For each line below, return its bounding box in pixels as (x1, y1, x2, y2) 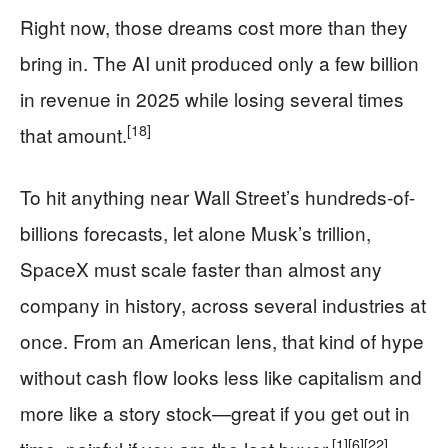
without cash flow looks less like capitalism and (20, 363, 422, 390)
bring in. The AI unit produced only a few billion (20, 49, 419, 76)
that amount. (20, 121, 127, 148)
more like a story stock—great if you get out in (20, 399, 410, 426)
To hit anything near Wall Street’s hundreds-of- (20, 183, 415, 210)
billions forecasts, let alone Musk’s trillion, (20, 219, 371, 246)
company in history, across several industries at (20, 291, 426, 318)
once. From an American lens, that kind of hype (20, 327, 424, 354)
